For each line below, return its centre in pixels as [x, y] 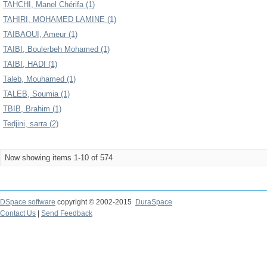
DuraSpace [154, 202]
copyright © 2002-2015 [95, 202]
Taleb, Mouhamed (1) [39, 79]
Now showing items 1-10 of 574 [59, 158]
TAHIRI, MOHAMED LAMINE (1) [60, 19]
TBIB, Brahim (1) [32, 109]
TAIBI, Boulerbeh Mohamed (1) [56, 49]
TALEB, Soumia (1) [36, 94]
